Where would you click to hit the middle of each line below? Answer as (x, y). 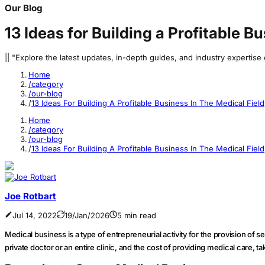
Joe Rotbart (30, 196)
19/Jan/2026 (87, 216)
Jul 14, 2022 (35, 216)
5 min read (137, 216)
